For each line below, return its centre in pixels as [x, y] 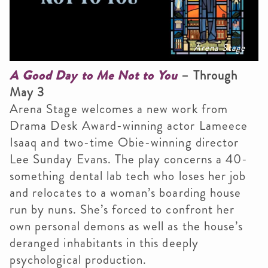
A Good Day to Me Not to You [94, 76]
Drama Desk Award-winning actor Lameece [129, 126]
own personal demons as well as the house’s [127, 226]
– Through [208, 76]
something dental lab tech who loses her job [128, 176]
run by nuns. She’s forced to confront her [122, 210]
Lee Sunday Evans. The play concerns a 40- [129, 159]
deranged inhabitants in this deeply [104, 243]
